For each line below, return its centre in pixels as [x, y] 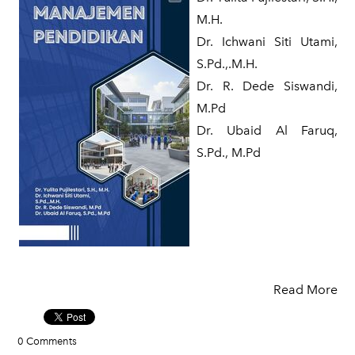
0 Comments [47, 341]
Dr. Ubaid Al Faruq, [267, 130]
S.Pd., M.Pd [229, 153]
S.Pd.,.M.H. [227, 64]
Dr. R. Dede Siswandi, [267, 86]
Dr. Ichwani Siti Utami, [267, 42]
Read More [305, 290]
